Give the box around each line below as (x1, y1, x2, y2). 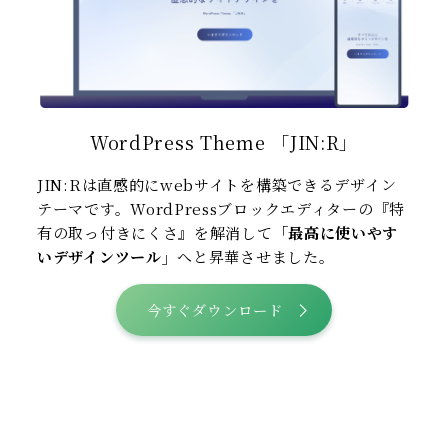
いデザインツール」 (37, 245, 178, 267)
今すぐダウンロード (146, 299, 284, 321)
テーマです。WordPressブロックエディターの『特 (37, 197, 405, 219)
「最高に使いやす (272, 221, 399, 243)
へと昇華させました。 (177, 245, 335, 267)
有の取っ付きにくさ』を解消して (37, 221, 273, 243)
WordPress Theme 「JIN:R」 (89, 128, 359, 155)
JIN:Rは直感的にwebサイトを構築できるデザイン (37, 173, 397, 195)
